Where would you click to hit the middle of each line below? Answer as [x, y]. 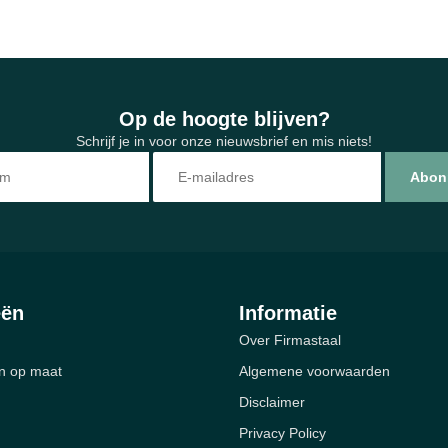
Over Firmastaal [290, 340]
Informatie [288, 313]
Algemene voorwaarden [314, 371]
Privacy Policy [282, 433]
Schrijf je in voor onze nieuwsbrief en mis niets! [224, 140]
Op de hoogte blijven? [224, 118]
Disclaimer [272, 402]
